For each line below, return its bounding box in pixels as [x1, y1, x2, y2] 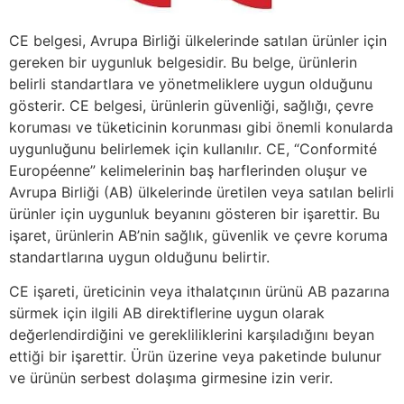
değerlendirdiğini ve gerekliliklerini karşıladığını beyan [9, 326, 374, 344]
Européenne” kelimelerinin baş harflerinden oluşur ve [9, 161, 367, 180]
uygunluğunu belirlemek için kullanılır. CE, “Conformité [9, 140, 377, 159]
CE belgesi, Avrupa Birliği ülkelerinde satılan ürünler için [9, 32, 387, 50]
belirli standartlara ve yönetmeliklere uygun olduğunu [9, 75, 372, 94]
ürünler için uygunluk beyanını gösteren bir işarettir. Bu [9, 205, 380, 224]
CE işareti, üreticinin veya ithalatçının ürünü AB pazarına [9, 282, 390, 301]
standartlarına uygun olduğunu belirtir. [9, 248, 270, 267]
